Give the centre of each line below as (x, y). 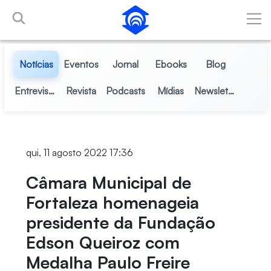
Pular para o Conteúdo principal (71, 11)
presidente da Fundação (120, 222)
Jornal (126, 64)
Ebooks (171, 64)
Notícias (36, 64)
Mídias (171, 91)
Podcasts (126, 91)
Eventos (81, 64)
